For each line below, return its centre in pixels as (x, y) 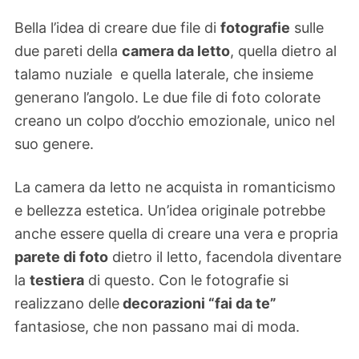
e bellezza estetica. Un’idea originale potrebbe (170, 211)
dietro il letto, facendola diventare (225, 257)
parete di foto (61, 257)
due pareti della (68, 50)
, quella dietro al (283, 50)
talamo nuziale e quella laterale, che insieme (164, 74)
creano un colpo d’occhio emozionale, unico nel (175, 120)
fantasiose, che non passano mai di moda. (157, 327)
